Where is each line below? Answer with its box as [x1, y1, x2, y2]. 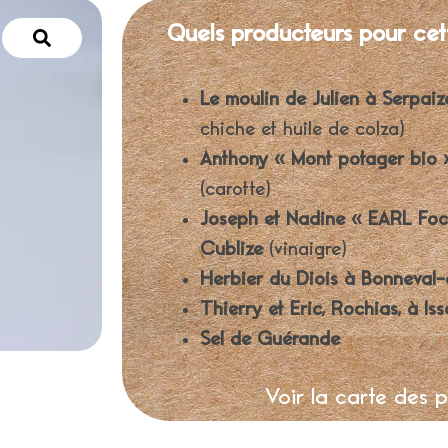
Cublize [200, 238, 263, 259]
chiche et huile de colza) [200, 118, 405, 139]
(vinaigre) [263, 238, 347, 259]
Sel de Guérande [200, 328, 340, 349]
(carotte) [200, 178, 271, 199]
